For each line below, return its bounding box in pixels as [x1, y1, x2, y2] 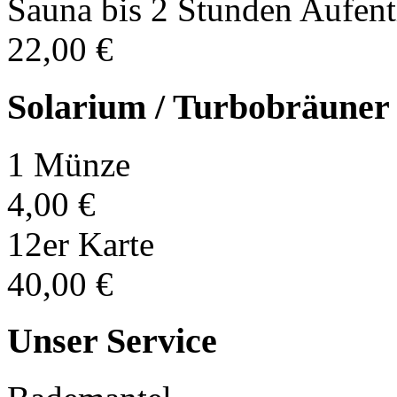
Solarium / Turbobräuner [7, 86, 390, 127]
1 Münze [7, 144, 130, 183]
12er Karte [7, 224, 154, 263]
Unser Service [7, 321, 217, 362]
